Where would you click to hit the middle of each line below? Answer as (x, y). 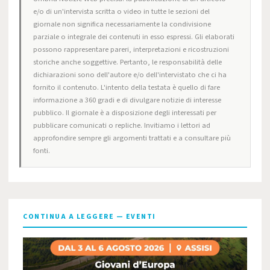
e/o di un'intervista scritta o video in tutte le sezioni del (121, 11)
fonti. (42, 151)
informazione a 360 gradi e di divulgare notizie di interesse (127, 100)
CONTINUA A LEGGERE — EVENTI (89, 217)
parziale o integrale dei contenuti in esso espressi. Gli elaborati (134, 37)
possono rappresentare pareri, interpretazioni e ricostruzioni (131, 49)
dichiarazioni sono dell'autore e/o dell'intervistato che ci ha (130, 75)
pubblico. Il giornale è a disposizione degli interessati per (125, 113)
